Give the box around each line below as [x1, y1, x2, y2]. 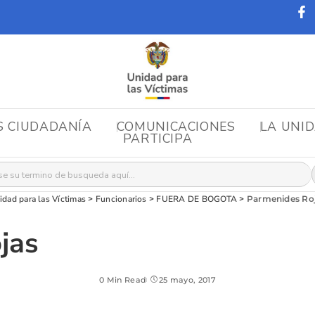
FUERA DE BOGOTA [156, 193, 238, 205]
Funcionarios [95, 193, 147, 205]
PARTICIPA [122, 130, 193, 148]
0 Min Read [98, 275, 147, 285]
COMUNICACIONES [116, 117, 236, 135]
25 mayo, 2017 [158, 275, 217, 285]
